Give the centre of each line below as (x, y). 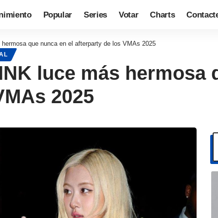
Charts (163, 15)
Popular (58, 15)
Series (96, 15)
